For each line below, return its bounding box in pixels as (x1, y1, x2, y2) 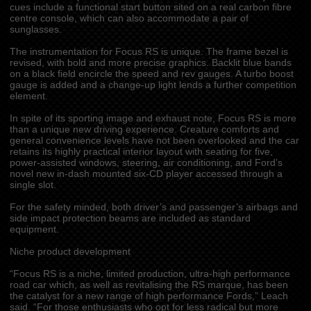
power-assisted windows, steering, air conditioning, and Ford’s (9, 158, 283, 168)
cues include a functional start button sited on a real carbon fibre (9, 2, 292, 12)
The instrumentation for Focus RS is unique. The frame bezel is (9, 47, 288, 57)
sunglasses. (9, 24, 62, 35)
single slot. (9, 180, 56, 190)
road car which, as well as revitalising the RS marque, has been (9, 280, 288, 290)
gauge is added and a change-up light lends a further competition (9, 80, 296, 90)
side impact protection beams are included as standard (9, 213, 251, 224)
